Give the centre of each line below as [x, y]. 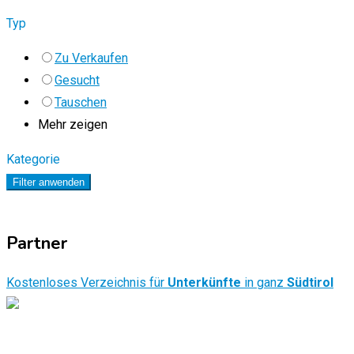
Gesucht [77, 81]
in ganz [262, 283]
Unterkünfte [204, 283]
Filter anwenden [49, 183]
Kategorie [33, 160]
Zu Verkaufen [91, 58]
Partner [37, 244]
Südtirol [309, 283]
